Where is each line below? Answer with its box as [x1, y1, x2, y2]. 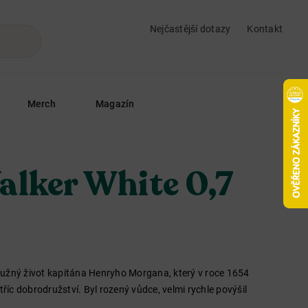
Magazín [95, 98, 135, 109]
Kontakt [247, 23, 283, 34]
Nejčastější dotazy [149, 23, 231, 34]
